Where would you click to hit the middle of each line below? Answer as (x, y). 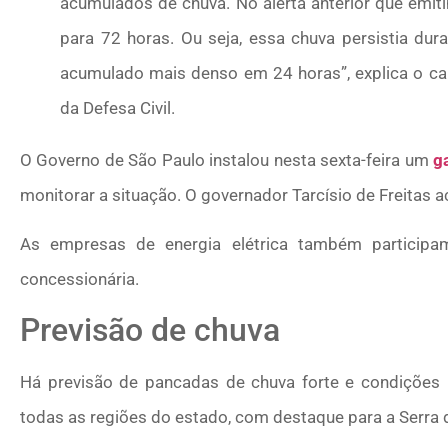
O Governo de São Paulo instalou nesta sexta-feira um (227, 159)
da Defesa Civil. (117, 107)
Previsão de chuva (150, 330)
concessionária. (79, 279)
